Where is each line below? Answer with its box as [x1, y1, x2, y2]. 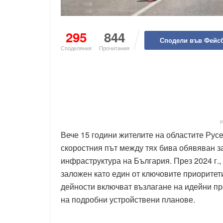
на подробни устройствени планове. [61, 193, 195, 205]
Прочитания [99, 43, 129, 52]
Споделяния [61, 43, 92, 52]
